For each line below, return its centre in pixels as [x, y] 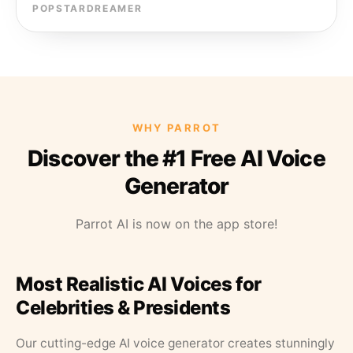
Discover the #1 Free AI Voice [176, 158]
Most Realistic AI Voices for [139, 284]
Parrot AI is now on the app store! [176, 224]
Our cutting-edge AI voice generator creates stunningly [175, 343]
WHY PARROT [176, 128]
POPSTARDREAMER [87, 8]
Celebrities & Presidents [123, 308]
